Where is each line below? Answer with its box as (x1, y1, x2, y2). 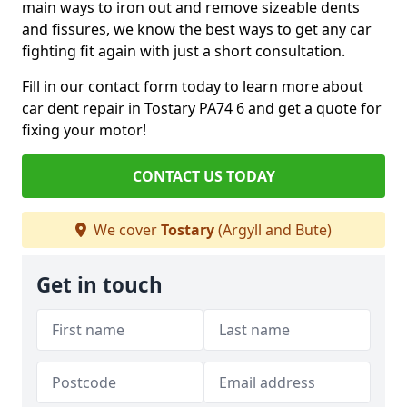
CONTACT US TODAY (132, 166, 275, 187)
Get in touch (36, 271, 163, 300)
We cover (90, 220, 161, 241)
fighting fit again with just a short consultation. (22, 41, 349, 62)
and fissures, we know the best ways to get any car (22, 19, 372, 40)
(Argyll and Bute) (214, 220, 332, 241)
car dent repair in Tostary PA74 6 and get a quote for (22, 98, 382, 119)
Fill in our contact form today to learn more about (22, 76, 363, 97)
